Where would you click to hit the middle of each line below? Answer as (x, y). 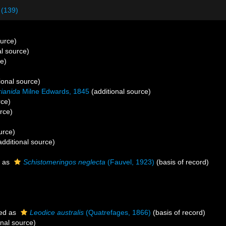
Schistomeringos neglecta (64, 162)
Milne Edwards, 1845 (55, 91)
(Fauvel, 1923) (130, 162)
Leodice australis (57, 212)
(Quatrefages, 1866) (117, 212)
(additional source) (120, 91)
